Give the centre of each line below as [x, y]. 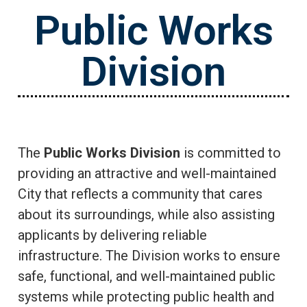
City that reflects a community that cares [140, 194]
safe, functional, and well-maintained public [147, 276]
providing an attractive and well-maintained [147, 173]
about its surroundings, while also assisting [146, 214]
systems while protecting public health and [146, 296]
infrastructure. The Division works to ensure [149, 255]
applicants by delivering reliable [112, 235]
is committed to [232, 152]
